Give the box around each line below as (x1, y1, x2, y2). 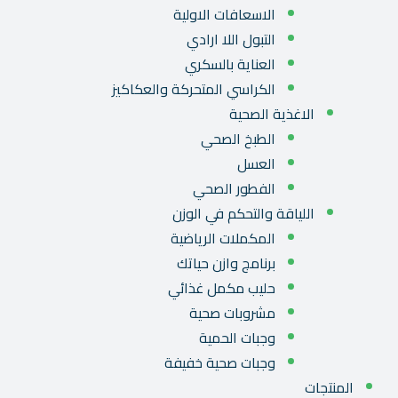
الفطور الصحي (193, 175, 275, 203)
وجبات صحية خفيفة (164, 349, 275, 377)
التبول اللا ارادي (187, 26, 275, 53)
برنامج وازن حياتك (177, 250, 275, 277)
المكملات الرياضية (171, 225, 275, 252)
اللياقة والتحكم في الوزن (172, 200, 314, 227)
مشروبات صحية (189, 299, 275, 327)
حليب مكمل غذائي (168, 275, 275, 302)
